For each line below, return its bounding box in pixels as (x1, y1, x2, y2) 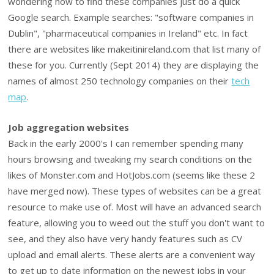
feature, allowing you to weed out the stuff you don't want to (8, 217, 265, 229)
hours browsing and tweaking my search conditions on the (8, 153, 253, 166)
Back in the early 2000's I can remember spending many (8, 137, 244, 150)
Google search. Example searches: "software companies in (8, 10, 254, 23)
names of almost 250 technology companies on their (8, 74, 232, 87)
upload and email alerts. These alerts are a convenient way (8, 248, 256, 261)
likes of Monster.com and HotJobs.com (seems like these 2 (8, 169, 256, 182)
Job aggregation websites (8, 121, 130, 134)
